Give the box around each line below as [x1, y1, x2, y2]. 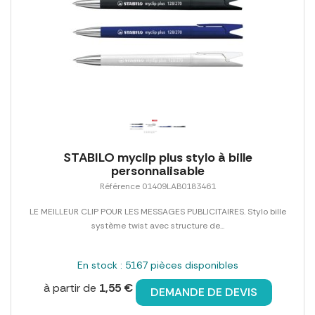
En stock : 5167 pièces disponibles [77, 258, 238, 271]
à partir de [43, 280, 99, 295]
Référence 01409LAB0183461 [99, 180, 216, 192]
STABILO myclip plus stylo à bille [63, 148, 252, 166]
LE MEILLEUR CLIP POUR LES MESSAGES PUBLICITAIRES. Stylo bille [29, 205, 286, 217]
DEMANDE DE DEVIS [150, 284, 257, 300]
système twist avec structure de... [91, 219, 224, 231]
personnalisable [110, 162, 205, 179]
